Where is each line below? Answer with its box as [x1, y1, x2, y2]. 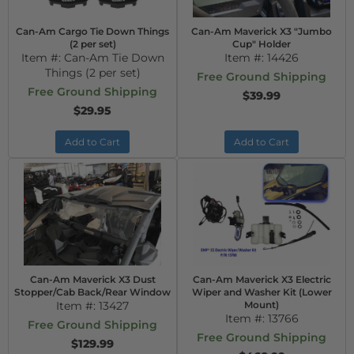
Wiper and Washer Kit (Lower [191, 286, 332, 298]
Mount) [244, 299, 279, 311]
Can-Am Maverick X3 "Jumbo [191, 25, 332, 37]
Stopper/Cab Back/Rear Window [14, 286, 171, 298]
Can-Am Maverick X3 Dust [29, 273, 156, 285]
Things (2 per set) [44, 66, 141, 80]
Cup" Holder [232, 38, 291, 50]
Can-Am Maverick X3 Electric [192, 273, 331, 285]
